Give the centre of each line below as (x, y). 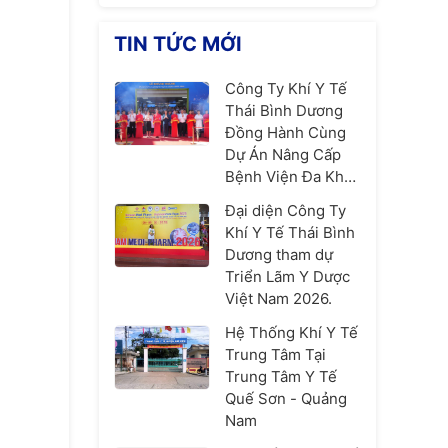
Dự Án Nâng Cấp (282, 154)
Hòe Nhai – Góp (279, 198)
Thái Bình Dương (283, 110)
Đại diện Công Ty (285, 210)
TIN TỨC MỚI (177, 44)
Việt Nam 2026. (278, 298)
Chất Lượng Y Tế (283, 242)
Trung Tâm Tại (275, 354)
